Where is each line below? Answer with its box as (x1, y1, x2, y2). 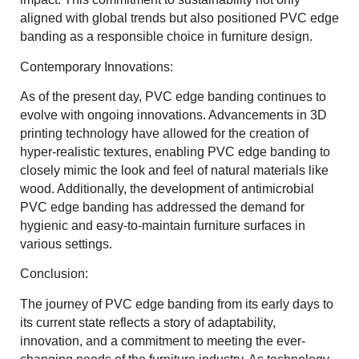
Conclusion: (20, 267, 88, 281)
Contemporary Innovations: (20, 59, 173, 74)
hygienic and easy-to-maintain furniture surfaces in (20, 219, 305, 233)
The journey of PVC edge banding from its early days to (20, 296, 333, 311)
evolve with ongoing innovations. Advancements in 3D (20, 108, 327, 123)
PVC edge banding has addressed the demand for (20, 200, 305, 215)
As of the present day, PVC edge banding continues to (20, 90, 326, 104)
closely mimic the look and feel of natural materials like (20, 163, 329, 178)
